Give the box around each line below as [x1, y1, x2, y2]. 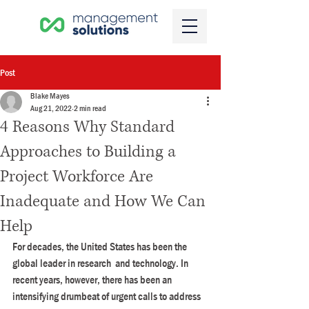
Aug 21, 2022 [30, 103, 72, 114]
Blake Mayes [30, 90, 70, 101]
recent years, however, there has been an [12, 272, 176, 287]
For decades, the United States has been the [12, 239, 189, 254]
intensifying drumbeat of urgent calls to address [12, 289, 203, 303]
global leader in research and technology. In [12, 256, 190, 270]
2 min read [74, 103, 106, 114]
